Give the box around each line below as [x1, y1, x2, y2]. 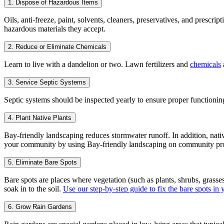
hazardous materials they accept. [4, 24, 105, 33]
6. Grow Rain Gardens [8, 202, 72, 210]
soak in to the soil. [4, 184, 63, 193]
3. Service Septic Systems [8, 78, 86, 86]
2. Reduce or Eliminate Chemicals [8, 42, 106, 50]
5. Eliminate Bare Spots [8, 158, 77, 166]
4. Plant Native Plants [8, 113, 71, 121]
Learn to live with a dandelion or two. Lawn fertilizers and [4, 59, 190, 68]
